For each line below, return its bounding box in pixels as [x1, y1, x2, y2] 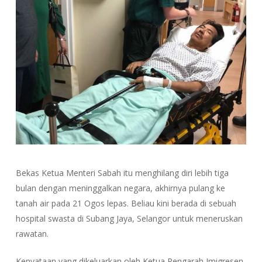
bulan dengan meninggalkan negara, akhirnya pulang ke [15, 182, 225, 194]
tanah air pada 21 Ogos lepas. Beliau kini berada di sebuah [15, 197, 236, 209]
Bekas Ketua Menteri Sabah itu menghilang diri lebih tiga [15, 167, 229, 178]
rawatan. [15, 227, 49, 239]
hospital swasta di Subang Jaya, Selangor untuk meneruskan [15, 212, 243, 224]
